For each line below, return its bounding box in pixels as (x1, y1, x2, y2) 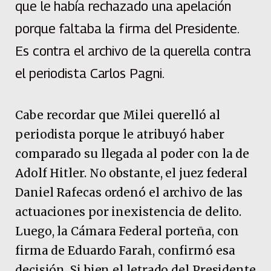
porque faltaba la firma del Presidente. (15, 21, 240, 37)
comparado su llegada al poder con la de (15, 146, 250, 161)
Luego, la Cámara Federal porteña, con (15, 223, 239, 238)
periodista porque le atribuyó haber (15, 126, 224, 142)
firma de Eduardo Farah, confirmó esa (15, 243, 235, 258)
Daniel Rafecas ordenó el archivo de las (15, 184, 243, 200)
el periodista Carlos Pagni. (15, 65, 165, 82)
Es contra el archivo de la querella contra (15, 43, 252, 59)
